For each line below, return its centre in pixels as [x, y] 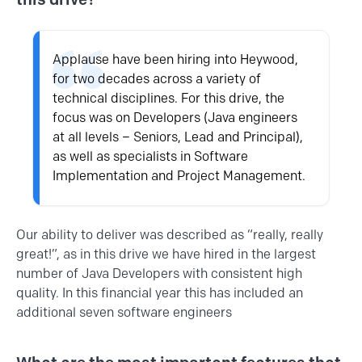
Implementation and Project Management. [181, 176]
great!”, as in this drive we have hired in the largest [166, 255]
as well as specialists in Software [151, 157]
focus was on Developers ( [130, 118]
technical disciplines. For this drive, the [169, 99]
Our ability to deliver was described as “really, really [170, 235]
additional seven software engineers [126, 313]
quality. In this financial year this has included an [160, 293]
